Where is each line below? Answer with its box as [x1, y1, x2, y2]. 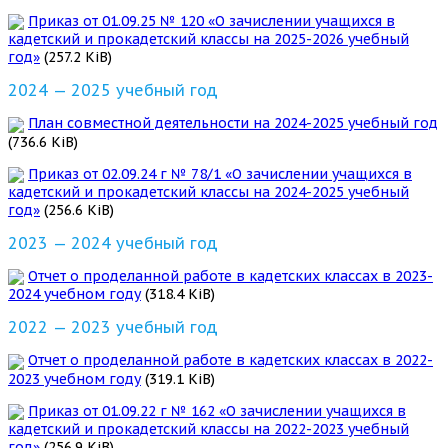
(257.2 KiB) [40, 48, 112, 67]
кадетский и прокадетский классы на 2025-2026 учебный [8, 30, 409, 49]
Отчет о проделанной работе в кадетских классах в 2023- [28, 266, 433, 285]
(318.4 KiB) [141, 285, 215, 304]
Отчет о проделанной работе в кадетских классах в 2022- [28, 351, 433, 370]
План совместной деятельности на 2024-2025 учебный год [28, 114, 438, 133]
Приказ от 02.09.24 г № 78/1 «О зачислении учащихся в [28, 164, 412, 183]
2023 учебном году [8, 369, 141, 388]
